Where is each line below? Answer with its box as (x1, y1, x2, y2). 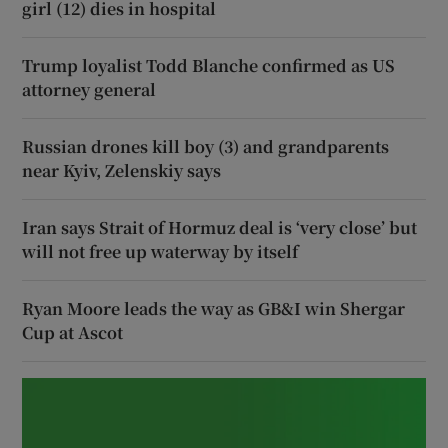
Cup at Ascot (22, 320, 124, 344)
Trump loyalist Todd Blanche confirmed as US (22, 53, 396, 77)
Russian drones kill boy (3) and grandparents (22, 134, 390, 158)
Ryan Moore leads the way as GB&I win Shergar (22, 296, 406, 320)
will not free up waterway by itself (22, 239, 299, 263)
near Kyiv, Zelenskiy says (22, 158, 222, 182)
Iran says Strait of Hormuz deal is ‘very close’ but (22, 215, 418, 239)
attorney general (22, 77, 157, 101)
